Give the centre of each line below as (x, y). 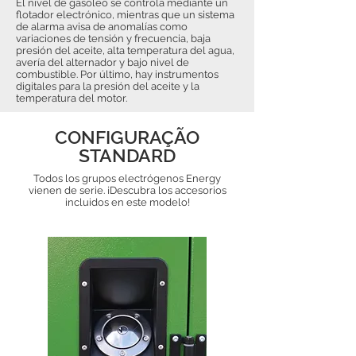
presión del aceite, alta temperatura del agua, (125, 50)
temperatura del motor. (72, 98)
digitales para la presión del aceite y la (108, 86)
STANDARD (127, 155)
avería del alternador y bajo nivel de (103, 62)
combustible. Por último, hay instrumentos (117, 74)
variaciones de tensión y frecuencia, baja (113, 39)
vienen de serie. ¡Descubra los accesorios (127, 190)
